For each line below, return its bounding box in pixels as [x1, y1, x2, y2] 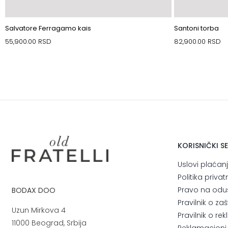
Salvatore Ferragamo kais [5, 23, 91, 33]
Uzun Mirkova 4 [12, 205, 66, 215]
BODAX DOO [12, 185, 56, 195]
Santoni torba [174, 23, 219, 33]
